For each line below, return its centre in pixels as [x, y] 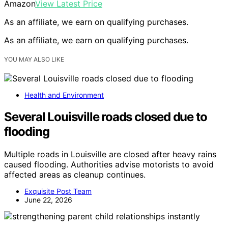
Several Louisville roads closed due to [106, 117]
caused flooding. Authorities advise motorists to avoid [109, 164]
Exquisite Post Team [58, 191]
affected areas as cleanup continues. [75, 174]
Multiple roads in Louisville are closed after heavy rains [110, 154]
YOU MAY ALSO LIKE [34, 59]
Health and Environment [64, 95]
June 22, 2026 [48, 199]
